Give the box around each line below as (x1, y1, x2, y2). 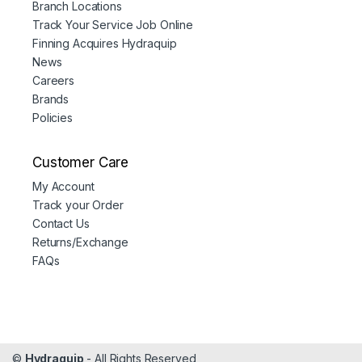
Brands (32, 92, 69, 107)
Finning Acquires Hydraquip (32, 36, 177, 51)
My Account (32, 179, 95, 193)
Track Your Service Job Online (32, 18, 193, 32)
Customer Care (32, 154, 129, 171)
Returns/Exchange (32, 234, 128, 249)
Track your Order (32, 197, 124, 212)
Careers (32, 74, 75, 88)
